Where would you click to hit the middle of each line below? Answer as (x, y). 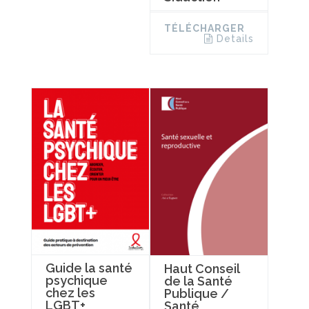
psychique (77, 281)
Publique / (196, 293)
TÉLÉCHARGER (204, 29)
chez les (70, 293)
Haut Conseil (201, 268)
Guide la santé (89, 268)
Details (235, 39)
